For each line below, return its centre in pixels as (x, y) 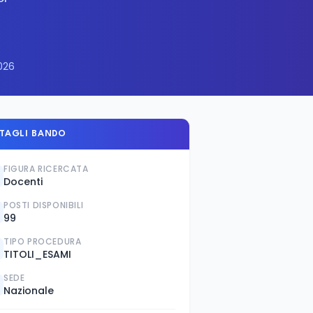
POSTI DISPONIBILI (44, 205)
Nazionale (29, 291)
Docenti (23, 182)
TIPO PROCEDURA (43, 241)
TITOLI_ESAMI (37, 254)
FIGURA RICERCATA (46, 169)
